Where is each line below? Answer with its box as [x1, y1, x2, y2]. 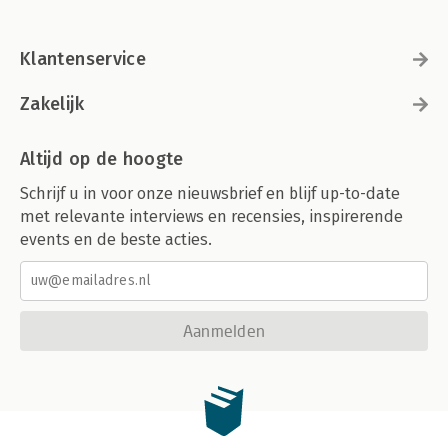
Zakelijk [20, 92, 84, 115]
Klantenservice [20, 47, 147, 70]
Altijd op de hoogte [20, 147, 184, 170]
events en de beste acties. [20, 229, 212, 249]
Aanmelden [182, 320, 266, 340]
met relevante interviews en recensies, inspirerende [20, 206, 403, 226]
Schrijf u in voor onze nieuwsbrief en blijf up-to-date [20, 183, 400, 203]
